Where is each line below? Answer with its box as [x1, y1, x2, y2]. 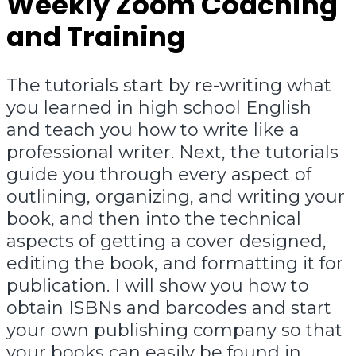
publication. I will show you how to [6, 274, 309, 296]
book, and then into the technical [6, 207, 301, 230]
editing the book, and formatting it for [6, 252, 343, 274]
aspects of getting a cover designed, [6, 230, 327, 252]
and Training [6, 17, 185, 56]
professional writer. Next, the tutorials [6, 141, 339, 163]
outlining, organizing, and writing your [6, 185, 345, 207]
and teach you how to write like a [6, 118, 300, 141]
